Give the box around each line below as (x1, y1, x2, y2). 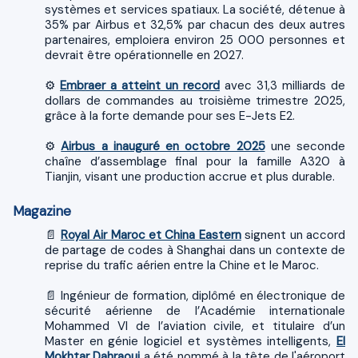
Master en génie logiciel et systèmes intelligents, (45, 332, 336, 349)
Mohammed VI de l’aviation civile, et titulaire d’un (45, 317, 345, 334)
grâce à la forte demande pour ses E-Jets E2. (45, 107, 298, 124)
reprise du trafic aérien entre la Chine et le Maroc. (45, 257, 319, 273)
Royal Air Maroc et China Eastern (60, 226, 241, 243)
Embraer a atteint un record (60, 77, 220, 93)
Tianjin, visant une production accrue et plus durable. (45, 168, 335, 185)
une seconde (265, 137, 345, 154)
